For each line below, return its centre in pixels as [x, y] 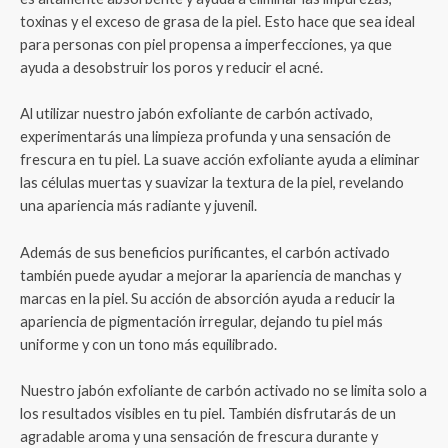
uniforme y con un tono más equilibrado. [148, 344]
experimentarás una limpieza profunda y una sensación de [205, 137]
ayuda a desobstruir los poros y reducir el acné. [171, 68]
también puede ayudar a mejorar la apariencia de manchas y [210, 275]
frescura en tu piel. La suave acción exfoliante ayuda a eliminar [220, 160]
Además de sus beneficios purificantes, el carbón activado [205, 252]
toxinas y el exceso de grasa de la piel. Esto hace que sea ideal [217, 22]
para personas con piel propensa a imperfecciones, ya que [206, 45]
